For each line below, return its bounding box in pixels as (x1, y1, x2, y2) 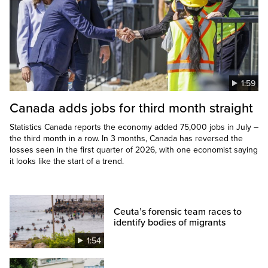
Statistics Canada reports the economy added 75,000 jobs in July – (10, 122, 258, 133)
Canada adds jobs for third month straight (10, 100, 253, 117)
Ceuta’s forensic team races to (114, 206, 242, 218)
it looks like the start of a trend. (10, 156, 124, 167)
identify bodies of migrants (114, 217, 226, 229)
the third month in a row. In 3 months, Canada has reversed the (10, 133, 243, 144)
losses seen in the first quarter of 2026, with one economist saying (10, 145, 258, 156)
